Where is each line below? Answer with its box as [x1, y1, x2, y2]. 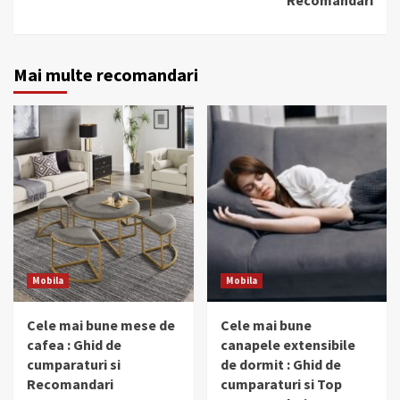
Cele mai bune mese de [27, 315, 175, 334]
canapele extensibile [220, 335, 355, 354]
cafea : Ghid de [27, 335, 121, 354]
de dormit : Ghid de [220, 354, 341, 373]
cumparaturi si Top [220, 374, 342, 393]
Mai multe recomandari [13, 62, 198, 86]
